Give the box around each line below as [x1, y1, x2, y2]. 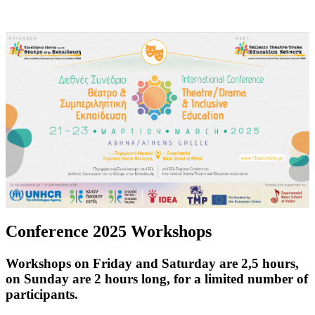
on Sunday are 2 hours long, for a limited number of [6, 271, 308, 287]
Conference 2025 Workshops [6, 221, 212, 240]
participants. [6, 287, 78, 302]
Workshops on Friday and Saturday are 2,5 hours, [6, 256, 299, 271]
